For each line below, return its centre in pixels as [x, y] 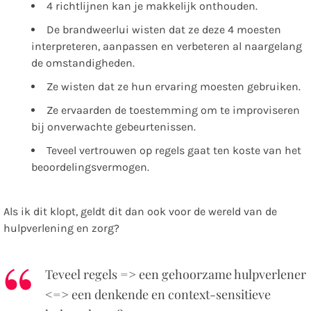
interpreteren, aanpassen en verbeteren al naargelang [167, 47]
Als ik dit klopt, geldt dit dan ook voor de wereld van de [140, 212]
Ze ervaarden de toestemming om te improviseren [173, 110]
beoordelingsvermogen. [90, 167]
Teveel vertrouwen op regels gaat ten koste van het [174, 151]
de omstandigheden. [83, 63]
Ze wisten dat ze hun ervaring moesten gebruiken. [174, 87]
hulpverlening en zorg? [61, 228]
